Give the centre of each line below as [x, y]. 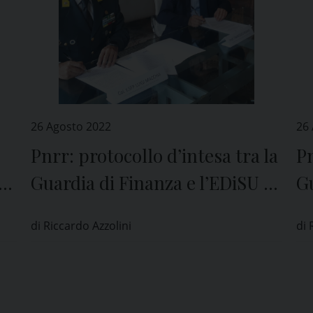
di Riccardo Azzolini [81, 226]
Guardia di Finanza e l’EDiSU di [155, 183]
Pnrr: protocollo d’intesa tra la [154, 156]
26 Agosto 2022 [71, 127]
